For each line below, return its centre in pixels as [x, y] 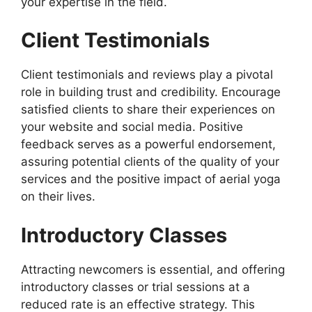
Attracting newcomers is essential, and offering [153, 269]
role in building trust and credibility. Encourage [151, 92]
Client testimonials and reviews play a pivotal [147, 75]
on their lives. [58, 197]
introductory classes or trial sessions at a [135, 287]
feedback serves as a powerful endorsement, [148, 145]
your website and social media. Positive [132, 127]
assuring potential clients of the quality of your [150, 162]
